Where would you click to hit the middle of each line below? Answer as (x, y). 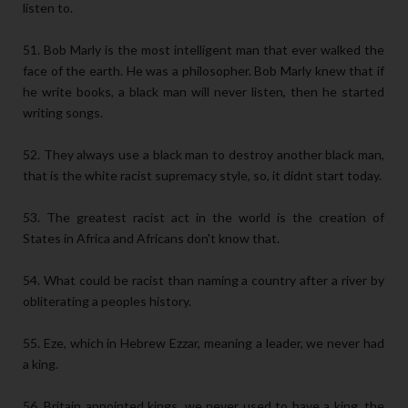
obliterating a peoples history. (107, 301)
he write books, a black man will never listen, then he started (204, 92)
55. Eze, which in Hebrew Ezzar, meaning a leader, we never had (204, 343)
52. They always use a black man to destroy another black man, (204, 155)
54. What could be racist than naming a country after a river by (204, 280)
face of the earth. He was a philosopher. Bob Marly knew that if (204, 71)
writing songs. (63, 113)
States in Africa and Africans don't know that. (151, 239)
